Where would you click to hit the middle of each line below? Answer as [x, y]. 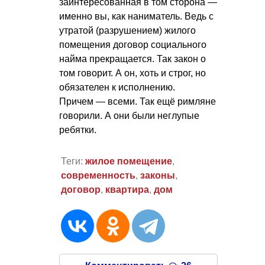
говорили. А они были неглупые [129, 116]
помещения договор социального [133, 45]
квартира [127, 189]
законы [157, 175]
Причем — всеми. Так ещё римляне [138, 102]
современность [98, 175]
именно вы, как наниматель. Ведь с [136, 17]
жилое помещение [128, 161]
